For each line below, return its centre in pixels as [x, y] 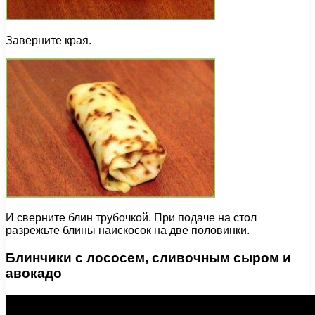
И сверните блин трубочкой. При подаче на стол [131, 218]
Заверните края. [49, 41]
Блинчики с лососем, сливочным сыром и [148, 257]
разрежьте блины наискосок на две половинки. [128, 231]
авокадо [34, 273]
